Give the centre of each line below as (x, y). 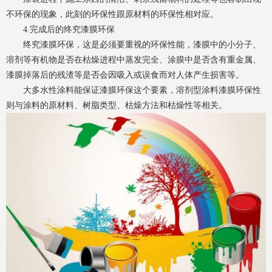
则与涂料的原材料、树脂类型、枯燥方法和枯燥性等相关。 (117, 106)
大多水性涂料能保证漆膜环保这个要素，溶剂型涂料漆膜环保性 (134, 90)
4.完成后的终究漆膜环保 (60, 30)
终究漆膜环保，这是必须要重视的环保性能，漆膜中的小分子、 (134, 45)
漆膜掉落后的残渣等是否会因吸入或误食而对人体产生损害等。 (125, 75)
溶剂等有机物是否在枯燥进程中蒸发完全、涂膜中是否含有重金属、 (134, 60)
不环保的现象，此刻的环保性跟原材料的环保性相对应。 (112, 15)
